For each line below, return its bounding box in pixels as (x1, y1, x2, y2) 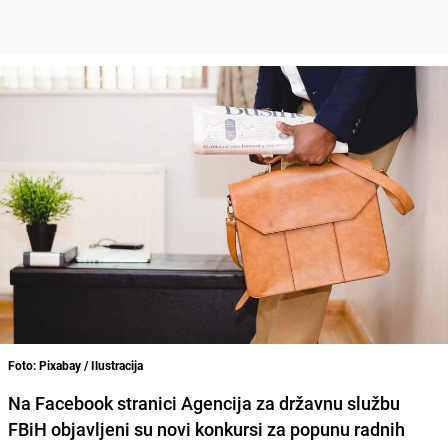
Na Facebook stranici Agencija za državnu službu (8, 390, 400, 415)
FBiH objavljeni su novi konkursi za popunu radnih (8, 416, 405, 441)
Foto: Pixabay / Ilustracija (8, 356, 143, 373)
